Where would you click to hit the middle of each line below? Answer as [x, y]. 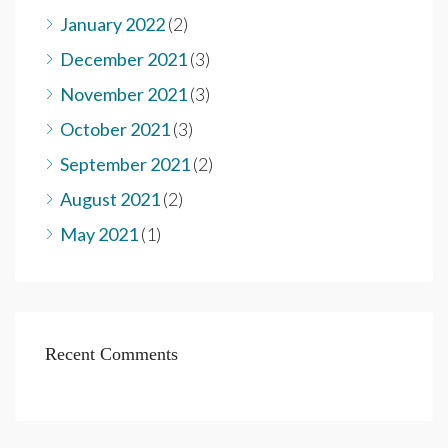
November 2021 [123, 93]
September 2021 [125, 163]
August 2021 [110, 198]
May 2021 [99, 233]
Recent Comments [111, 353]
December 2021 [123, 58]
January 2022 [112, 23]
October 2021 [115, 128]
